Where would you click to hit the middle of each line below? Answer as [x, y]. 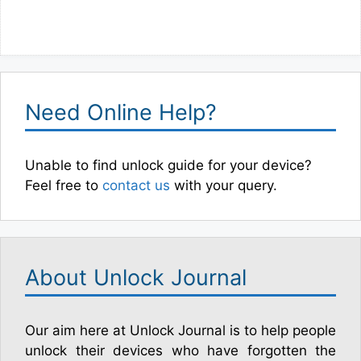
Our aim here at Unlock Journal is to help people [180, 330]
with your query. [224, 185]
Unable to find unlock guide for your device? [168, 165]
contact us [136, 185]
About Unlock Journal [136, 277]
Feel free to [64, 185]
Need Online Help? [121, 112]
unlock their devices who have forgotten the [180, 350]
